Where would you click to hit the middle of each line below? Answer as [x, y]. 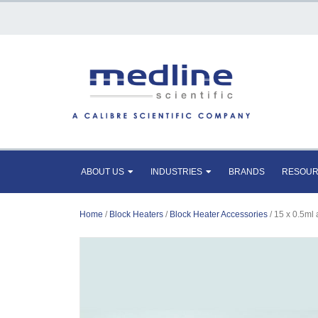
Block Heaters [136, 214]
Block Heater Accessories [219, 214]
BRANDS [247, 172]
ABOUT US [103, 172]
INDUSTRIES [176, 172]
